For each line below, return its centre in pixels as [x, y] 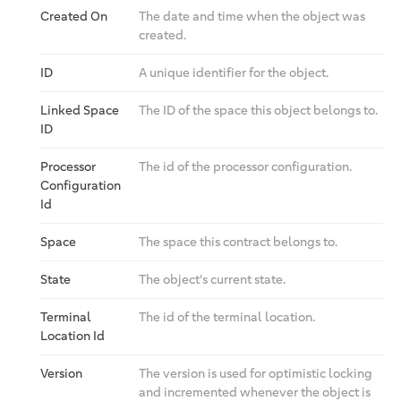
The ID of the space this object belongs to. [258, 110]
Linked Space [80, 110]
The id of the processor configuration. [245, 166]
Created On [74, 16]
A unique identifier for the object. [234, 73]
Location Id [73, 336]
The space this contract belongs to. [238, 242]
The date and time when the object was [252, 16]
